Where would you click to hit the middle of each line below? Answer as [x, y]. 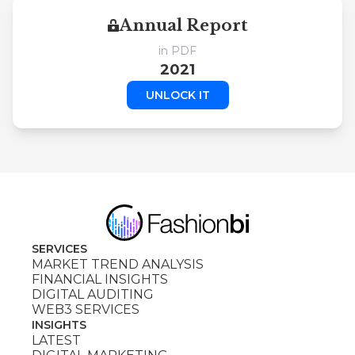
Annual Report [184, 25]
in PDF [177, 50]
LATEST [56, 340]
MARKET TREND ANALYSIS [118, 264]
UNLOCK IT [177, 95]
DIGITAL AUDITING [93, 294]
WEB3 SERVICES [86, 309]
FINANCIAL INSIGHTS [100, 279]
